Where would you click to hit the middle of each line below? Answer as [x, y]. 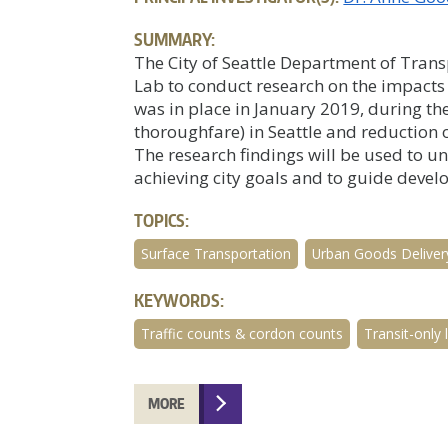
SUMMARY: [175, 38]
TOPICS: [162, 219]
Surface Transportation [216, 253]
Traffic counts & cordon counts [242, 333]
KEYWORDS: [179, 299]
